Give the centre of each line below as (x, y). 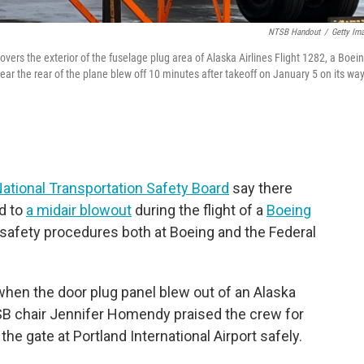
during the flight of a (199, 210)
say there (261, 188)
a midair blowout (79, 210)
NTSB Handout (294, 32)
